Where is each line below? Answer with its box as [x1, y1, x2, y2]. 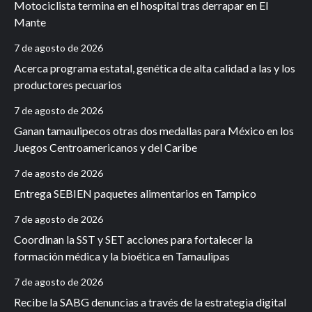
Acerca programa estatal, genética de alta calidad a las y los [14, 61, 295, 75]
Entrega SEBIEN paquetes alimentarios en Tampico [14, 187, 256, 201]
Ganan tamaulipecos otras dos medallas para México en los [14, 124, 294, 138]
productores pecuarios [14, 78, 122, 92]
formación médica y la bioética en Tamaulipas [14, 249, 230, 263]
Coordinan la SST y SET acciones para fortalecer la [14, 233, 253, 247]
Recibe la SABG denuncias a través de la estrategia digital [14, 295, 286, 309]
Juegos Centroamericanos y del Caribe [14, 141, 197, 155]
